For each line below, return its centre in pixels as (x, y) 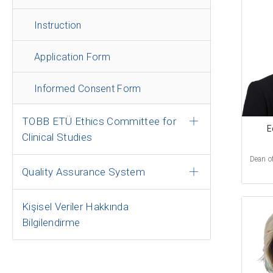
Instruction (58, 25)
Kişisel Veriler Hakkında (76, 207)
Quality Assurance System (84, 172)
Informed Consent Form (88, 89)
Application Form (73, 57)
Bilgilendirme (51, 222)
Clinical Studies (57, 137)
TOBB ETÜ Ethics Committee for (99, 121)
